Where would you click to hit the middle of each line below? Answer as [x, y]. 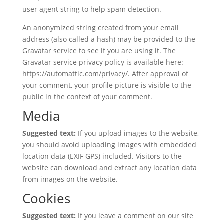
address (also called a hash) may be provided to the [109, 39]
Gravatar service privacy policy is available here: [103, 62]
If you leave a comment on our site [135, 216]
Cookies [46, 198]
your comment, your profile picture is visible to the [107, 85]
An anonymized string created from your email [100, 28]
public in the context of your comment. [87, 97]
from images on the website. [70, 179]
